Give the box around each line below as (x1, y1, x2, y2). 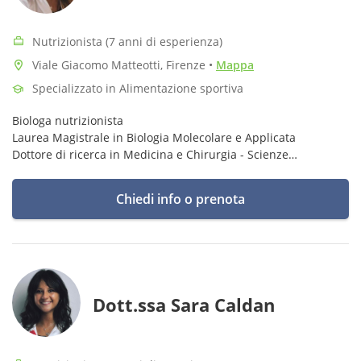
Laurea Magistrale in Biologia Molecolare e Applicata (12, 130, 296, 145)
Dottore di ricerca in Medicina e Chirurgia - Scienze (12, 147, 288, 162)
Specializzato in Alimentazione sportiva (32, 81, 243, 96)
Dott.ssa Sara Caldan (93, 293, 275, 317)
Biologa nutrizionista (12, 113, 123, 128)
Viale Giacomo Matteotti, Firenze (32, 57, 209, 73)
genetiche (12, 197, 65, 213)
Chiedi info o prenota (116, 190, 245, 208)
